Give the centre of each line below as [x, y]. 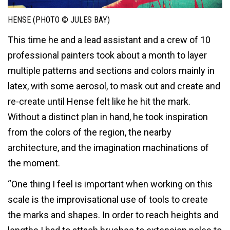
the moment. [34, 163]
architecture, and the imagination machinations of [108, 147]
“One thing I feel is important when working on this [110, 184]
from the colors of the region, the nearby [90, 132]
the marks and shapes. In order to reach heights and [113, 215]
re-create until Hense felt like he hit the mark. [99, 101]
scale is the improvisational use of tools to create [108, 200]
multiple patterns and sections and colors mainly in [111, 70]
